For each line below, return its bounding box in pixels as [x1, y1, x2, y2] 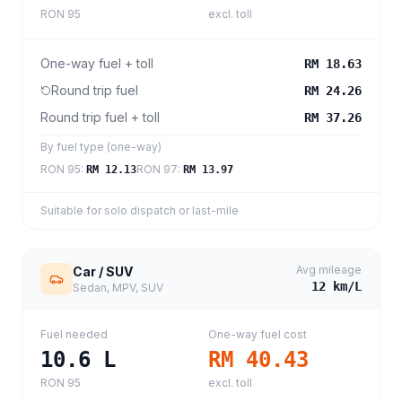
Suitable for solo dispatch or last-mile [40, 204, 239, 217]
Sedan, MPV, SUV [73, 281, 163, 294]
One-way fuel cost [208, 328, 307, 341]
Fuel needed [40, 328, 108, 341]
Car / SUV [73, 264, 133, 279]
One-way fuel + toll [40, 56, 153, 71]
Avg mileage [296, 263, 362, 276]
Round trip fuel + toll [40, 109, 160, 125]
